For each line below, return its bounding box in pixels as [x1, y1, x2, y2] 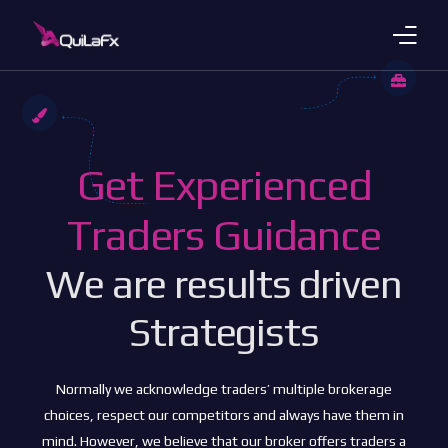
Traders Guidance [67, 211, 381, 259]
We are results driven [46, 261, 402, 307]
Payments [32, 247, 115, 269]
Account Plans [32, 148, 148, 170]
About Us [32, 197, 110, 219]
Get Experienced [76, 161, 372, 209]
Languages [32, 346, 122, 368]
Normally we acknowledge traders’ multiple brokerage [56, 381, 392, 397]
